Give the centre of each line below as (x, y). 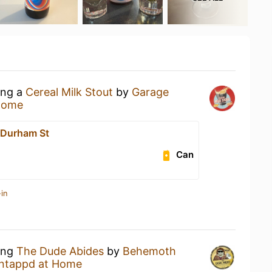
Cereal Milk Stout (69, 92)
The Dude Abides (60, 251)
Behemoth (149, 251)
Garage (150, 92)
